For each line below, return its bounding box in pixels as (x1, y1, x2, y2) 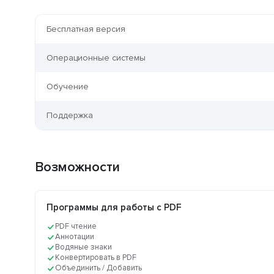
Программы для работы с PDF (46, 202, 182, 213)
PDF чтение (55, 221, 97, 232)
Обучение (46, 81, 89, 92)
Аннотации (55, 232, 94, 242)
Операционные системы (46, 53, 146, 64)
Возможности (35, 159, 120, 176)
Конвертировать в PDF (55, 253, 136, 263)
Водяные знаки (55, 242, 112, 253)
